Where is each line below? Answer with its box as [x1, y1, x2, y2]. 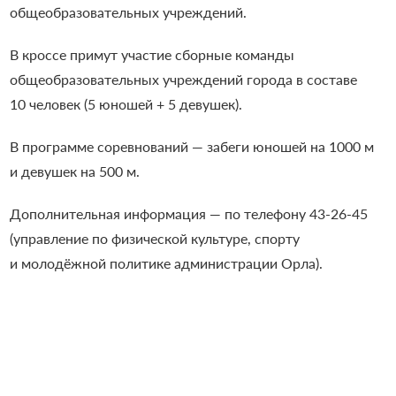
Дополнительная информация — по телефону [9, 204, 309, 222]
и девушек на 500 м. [9, 162, 140, 179]
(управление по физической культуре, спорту [9, 229, 300, 247]
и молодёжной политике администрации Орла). [9, 254, 323, 271]
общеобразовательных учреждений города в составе [9, 70, 357, 88]
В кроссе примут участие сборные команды [9, 45, 294, 63]
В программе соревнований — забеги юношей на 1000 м [9, 137, 374, 155]
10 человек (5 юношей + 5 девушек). [9, 95, 242, 112]
